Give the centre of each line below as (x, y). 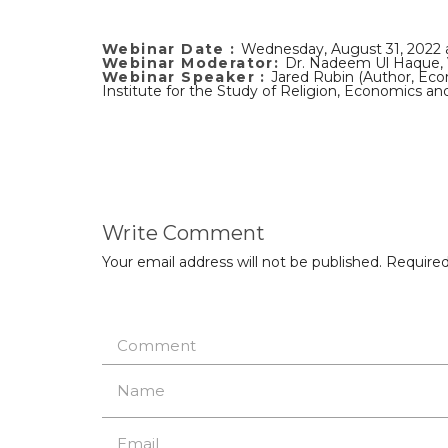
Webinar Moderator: (193, 63)
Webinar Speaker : (187, 77)
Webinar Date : (171, 49)
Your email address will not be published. (242, 262)
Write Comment (183, 233)
